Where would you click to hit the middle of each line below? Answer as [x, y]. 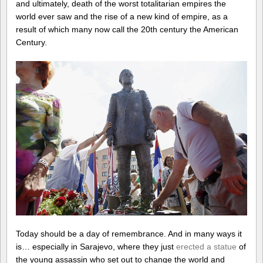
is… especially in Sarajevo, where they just [96, 247]
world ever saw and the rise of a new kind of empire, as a [122, 16]
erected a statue [206, 247]
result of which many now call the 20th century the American [127, 29]
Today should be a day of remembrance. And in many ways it [129, 234]
